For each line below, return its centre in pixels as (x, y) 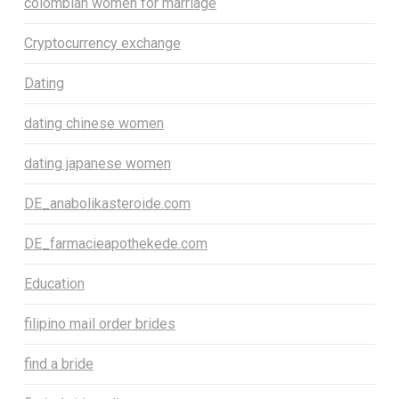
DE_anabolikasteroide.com (107, 204)
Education (54, 284)
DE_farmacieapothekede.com (115, 244)
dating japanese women (97, 164)
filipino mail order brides (99, 324)
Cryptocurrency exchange (102, 44)
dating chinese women (94, 124)
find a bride (58, 364)
